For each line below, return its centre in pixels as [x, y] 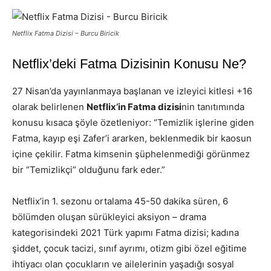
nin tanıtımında [213, 106]
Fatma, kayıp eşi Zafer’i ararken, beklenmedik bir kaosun [132, 138]
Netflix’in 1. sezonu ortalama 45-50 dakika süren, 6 [120, 201]
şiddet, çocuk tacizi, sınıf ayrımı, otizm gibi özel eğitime [129, 248]
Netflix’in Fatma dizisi [134, 106]
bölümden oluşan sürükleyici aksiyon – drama [109, 217]
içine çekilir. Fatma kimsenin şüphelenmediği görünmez [131, 154]
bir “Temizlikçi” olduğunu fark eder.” [89, 169]
